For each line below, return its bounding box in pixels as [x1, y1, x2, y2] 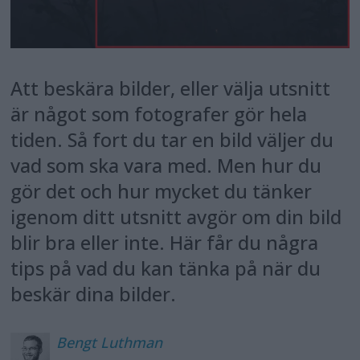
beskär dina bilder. [10, 281, 177, 308]
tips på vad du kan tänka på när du [10, 256, 321, 282]
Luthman [100, 332, 162, 352]
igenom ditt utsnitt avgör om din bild [10, 204, 342, 231]
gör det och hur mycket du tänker [10, 178, 313, 205]
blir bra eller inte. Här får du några [10, 230, 319, 256]
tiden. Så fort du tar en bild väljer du [10, 127, 334, 153]
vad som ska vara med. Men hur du [10, 153, 322, 179]
